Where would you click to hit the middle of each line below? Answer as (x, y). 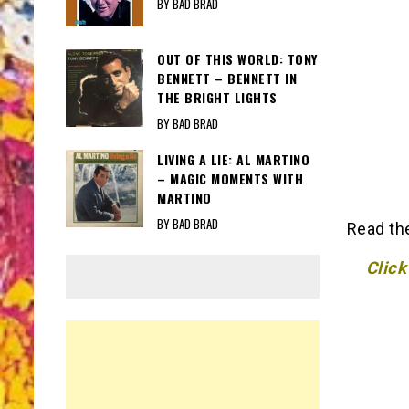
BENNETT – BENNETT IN (227, 79)
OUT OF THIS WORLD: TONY (237, 59)
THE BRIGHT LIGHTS (217, 98)
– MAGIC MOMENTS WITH (230, 179)
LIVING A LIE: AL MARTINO (233, 160)
